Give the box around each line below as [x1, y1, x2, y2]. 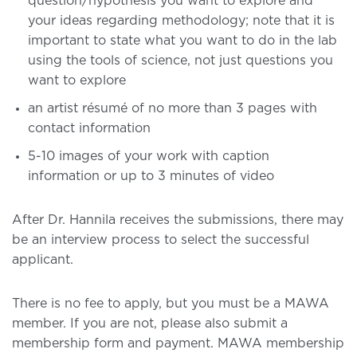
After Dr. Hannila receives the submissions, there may [12, 213, 343, 226]
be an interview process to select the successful [12, 233, 309, 246]
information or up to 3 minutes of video [28, 169, 274, 182]
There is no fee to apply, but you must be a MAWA [12, 296, 329, 310]
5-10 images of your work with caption [28, 149, 269, 163]
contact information [28, 121, 151, 135]
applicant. [12, 253, 73, 266]
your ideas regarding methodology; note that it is [28, 14, 335, 27]
